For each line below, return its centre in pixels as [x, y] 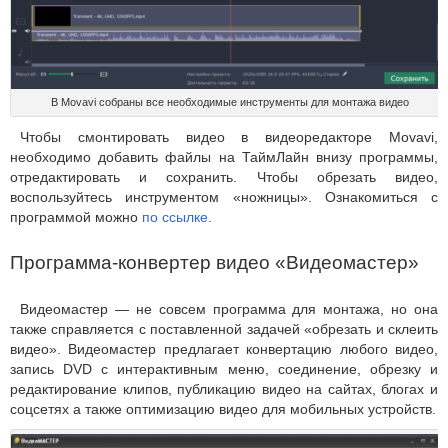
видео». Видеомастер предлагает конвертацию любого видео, [224, 348]
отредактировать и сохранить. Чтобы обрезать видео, [224, 176]
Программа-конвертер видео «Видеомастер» [214, 262]
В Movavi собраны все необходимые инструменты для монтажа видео [230, 101]
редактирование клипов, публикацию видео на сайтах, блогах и [224, 388]
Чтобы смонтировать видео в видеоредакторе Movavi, [229, 136]
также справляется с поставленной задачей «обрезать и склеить [224, 328]
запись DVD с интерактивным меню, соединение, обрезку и [224, 368]
